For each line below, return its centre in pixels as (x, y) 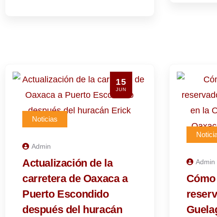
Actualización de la (68, 163)
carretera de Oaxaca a (75, 178)
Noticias (45, 119)
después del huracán (72, 209)
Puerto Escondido (66, 194)
